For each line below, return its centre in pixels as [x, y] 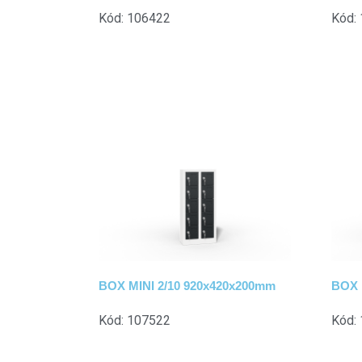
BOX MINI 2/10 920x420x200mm [187, 285]
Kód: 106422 [135, 19]
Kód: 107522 [135, 320]
